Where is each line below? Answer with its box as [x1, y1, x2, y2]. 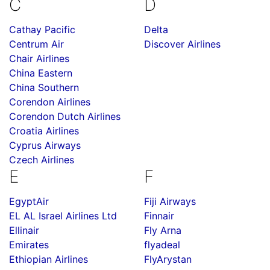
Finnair [144, 210, 174, 222]
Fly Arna [144, 224, 181, 236]
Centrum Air [9, 38, 64, 50]
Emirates [9, 239, 49, 251]
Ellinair [9, 224, 39, 236]
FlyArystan [144, 253, 192, 265]
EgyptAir [9, 195, 49, 207]
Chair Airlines [9, 52, 69, 64]
